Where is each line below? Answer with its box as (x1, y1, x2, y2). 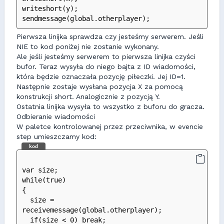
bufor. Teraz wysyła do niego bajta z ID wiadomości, (16, 62, 195, 70)
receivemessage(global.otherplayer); (22, 206, 162, 214)
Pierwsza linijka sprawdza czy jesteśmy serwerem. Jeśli (16, 32, 203, 40)
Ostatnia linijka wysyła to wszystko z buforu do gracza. (16, 102, 204, 110)
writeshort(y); (22, 4, 78, 12)
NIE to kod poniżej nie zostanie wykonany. (16, 42, 159, 50)
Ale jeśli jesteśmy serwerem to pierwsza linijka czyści (16, 52, 195, 60)
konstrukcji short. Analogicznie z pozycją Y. (16, 92, 160, 100)
